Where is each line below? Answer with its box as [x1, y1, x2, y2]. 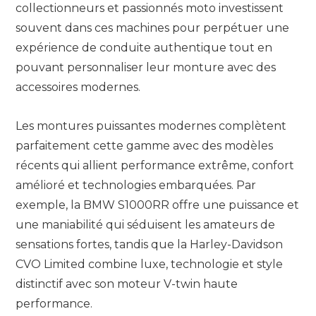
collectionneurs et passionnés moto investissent [16, 1, 284, 16]
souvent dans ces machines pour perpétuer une [16, 21, 289, 35]
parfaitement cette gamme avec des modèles [16, 138, 273, 152]
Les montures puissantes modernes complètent [16, 119, 286, 133]
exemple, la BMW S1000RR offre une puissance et [16, 197, 299, 212]
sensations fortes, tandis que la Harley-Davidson [16, 237, 283, 251]
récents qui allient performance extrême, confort [16, 158, 294, 172]
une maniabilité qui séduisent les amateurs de [16, 217, 275, 231]
